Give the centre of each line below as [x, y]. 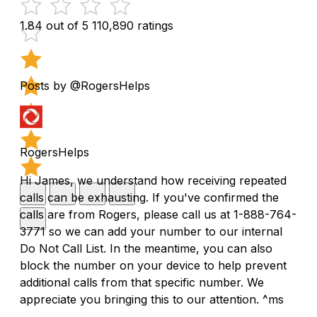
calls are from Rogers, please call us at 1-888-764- [158, 214]
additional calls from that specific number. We [142, 282]
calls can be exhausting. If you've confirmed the [149, 197]
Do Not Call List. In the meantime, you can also [146, 248]
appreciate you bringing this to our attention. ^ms [152, 299]
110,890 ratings [133, 25]
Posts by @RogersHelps [85, 85]
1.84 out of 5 [54, 25]
